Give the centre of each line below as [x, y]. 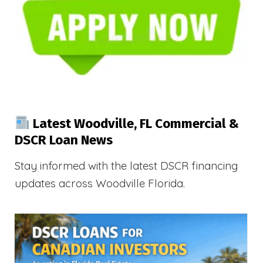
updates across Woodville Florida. [100, 183]
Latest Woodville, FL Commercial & [134, 123]
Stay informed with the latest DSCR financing [126, 165]
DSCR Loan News [64, 140]
